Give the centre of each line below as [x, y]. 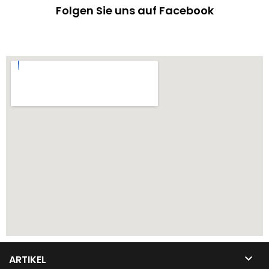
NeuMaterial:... [209, 20]
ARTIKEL [28, 260]
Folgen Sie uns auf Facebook [134, 11]
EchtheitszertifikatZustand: [209, 9]
